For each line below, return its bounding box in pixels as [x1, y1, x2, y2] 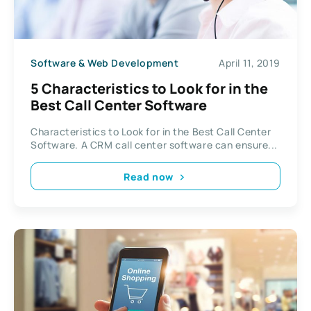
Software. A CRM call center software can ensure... [31, 138, 278, 152]
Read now [124, 169, 174, 183]
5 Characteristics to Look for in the [31, 79, 268, 99]
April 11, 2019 [219, 56, 280, 69]
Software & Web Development [31, 56, 179, 69]
